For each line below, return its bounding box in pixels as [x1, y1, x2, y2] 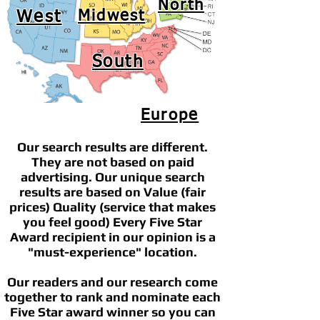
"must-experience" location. [28, 244, 197, 259]
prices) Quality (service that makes [9, 199, 216, 214]
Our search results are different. [17, 139, 208, 154]
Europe [141, 108, 199, 124]
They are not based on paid [31, 154, 194, 169]
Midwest [78, 9, 146, 24]
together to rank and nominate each [4, 289, 221, 304]
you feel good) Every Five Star [23, 214, 202, 229]
